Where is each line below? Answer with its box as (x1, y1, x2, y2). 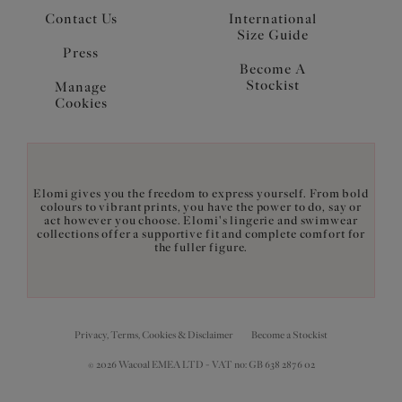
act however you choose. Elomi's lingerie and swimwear (44, 213, 358, 227)
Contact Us (44, 10, 118, 27)
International (229, 10, 317, 27)
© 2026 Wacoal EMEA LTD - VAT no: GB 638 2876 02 (87, 358, 315, 371)
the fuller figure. (153, 240, 249, 254)
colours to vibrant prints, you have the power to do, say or (39, 199, 363, 214)
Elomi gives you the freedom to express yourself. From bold (33, 186, 369, 200)
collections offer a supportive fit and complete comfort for (36, 226, 366, 240)
